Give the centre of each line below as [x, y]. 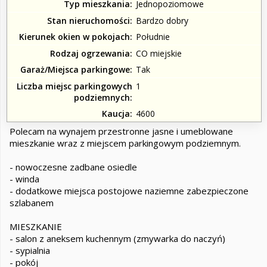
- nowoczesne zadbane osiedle [73, 167]
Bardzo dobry [162, 20]
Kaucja [116, 114]
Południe [153, 37]
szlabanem [32, 203]
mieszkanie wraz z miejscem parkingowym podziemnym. [125, 143]
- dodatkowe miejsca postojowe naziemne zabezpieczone [129, 191]
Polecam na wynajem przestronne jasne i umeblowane [121, 131]
